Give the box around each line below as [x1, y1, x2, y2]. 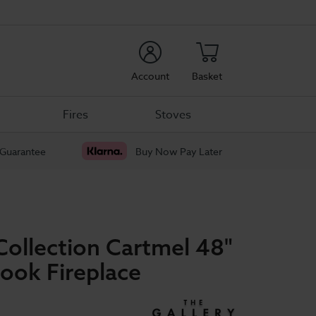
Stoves [155, 106, 192, 123]
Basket [192, 68, 222, 83]
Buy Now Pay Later [135, 144, 222, 158]
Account [131, 68, 169, 83]
